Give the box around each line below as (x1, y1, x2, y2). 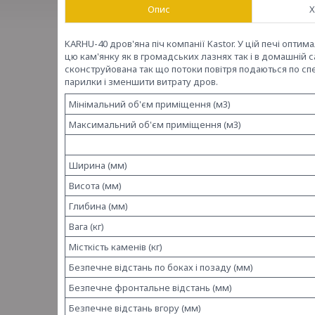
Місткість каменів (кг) (69, 240, 162, 253)
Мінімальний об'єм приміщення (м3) (69, 98, 231, 110)
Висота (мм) (69, 179, 122, 192)
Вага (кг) (69, 220, 104, 233)
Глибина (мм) (69, 200, 128, 212)
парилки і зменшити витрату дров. (65, 75, 218, 88)
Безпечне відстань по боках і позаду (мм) (69, 261, 253, 274)
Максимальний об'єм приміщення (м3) (69, 118, 241, 131)
